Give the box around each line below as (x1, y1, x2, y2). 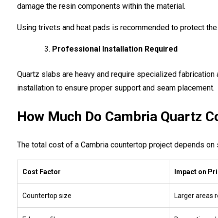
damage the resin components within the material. (17, 1, 185, 11)
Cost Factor (22, 167, 61, 176)
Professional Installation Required (52, 44, 178, 54)
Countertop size (22, 191, 72, 200)
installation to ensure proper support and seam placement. (17, 83, 215, 92)
